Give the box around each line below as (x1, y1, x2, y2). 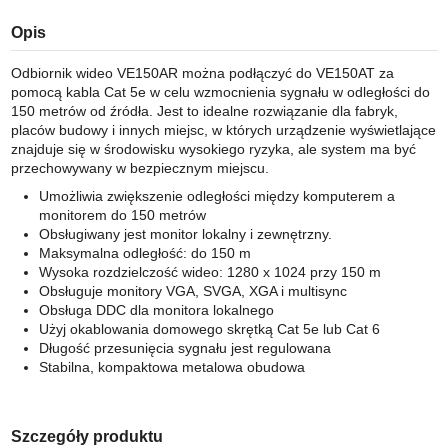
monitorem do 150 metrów (38, 206, 206, 223)
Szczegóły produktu (10, 427, 163, 445)
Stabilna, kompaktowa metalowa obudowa (38, 358, 305, 375)
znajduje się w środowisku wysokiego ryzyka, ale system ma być (10, 141, 416, 158)
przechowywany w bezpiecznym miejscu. (10, 160, 269, 177)
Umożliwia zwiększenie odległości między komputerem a (38, 187, 395, 204)
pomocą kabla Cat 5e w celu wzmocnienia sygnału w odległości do (10, 84, 430, 101)
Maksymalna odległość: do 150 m (38, 244, 251, 261)
